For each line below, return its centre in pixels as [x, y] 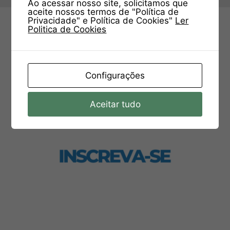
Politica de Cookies [67, 29]
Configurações [115, 75]
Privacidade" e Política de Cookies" [102, 21]
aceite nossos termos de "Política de [103, 12]
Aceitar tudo [115, 104]
